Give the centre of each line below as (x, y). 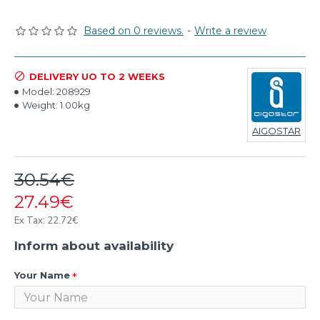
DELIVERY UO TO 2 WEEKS (97, 76)
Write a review (230, 31)
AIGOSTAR (276, 131)
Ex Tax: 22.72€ (46, 221)
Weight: (40, 105)
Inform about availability (94, 246)
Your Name (42, 275)
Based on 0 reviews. (134, 31)
